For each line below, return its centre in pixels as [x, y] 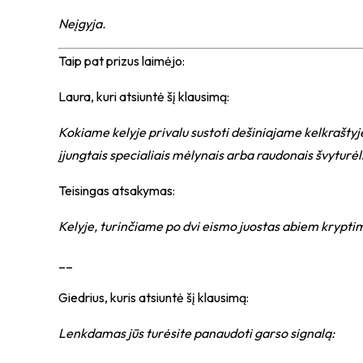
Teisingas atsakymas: [117, 190]
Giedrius [81, 297]
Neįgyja [80, 23]
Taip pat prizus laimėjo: [122, 61]
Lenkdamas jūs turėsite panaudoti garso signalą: [196, 333]
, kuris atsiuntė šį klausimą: [177, 297]
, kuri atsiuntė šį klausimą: [160, 96]
